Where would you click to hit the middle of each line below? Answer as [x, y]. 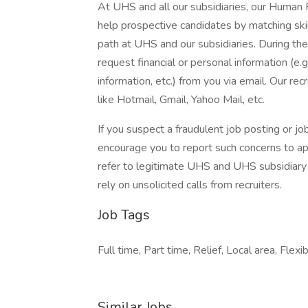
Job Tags [124, 215]
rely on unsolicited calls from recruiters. [190, 185]
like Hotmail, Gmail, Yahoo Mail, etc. [181, 100]
